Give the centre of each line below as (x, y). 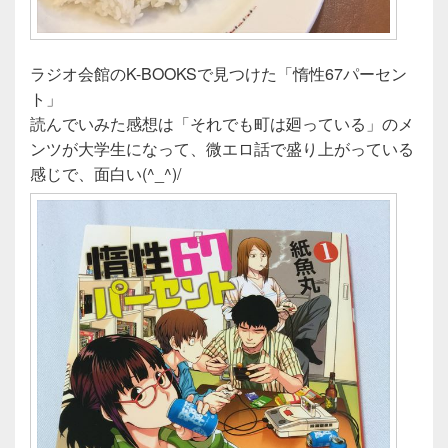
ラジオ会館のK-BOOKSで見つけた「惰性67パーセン (218, 74)
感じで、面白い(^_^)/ (105, 174)
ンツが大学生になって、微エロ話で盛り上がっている (222, 149)
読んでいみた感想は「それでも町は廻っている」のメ (222, 124)
